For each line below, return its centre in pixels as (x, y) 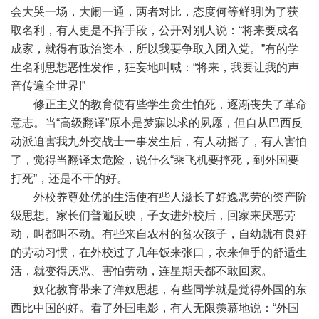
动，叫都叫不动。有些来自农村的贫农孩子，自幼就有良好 (159, 234)
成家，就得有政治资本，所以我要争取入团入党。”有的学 (155, 49)
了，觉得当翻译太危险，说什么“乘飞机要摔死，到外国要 (155, 160)
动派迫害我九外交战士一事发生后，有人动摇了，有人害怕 (159, 141)
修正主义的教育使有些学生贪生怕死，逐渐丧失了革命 (159, 104)
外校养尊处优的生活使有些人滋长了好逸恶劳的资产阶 (159, 197)
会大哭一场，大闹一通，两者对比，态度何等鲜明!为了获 (155, 12)
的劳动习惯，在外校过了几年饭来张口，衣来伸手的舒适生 (159, 252)
